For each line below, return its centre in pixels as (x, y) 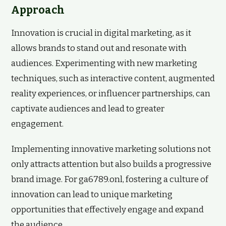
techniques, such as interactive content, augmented (113, 78)
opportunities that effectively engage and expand (107, 210)
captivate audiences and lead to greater (88, 109)
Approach (38, 10)
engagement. (37, 124)
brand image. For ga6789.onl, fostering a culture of (110, 179)
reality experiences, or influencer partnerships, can (111, 94)
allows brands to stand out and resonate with (99, 48)
